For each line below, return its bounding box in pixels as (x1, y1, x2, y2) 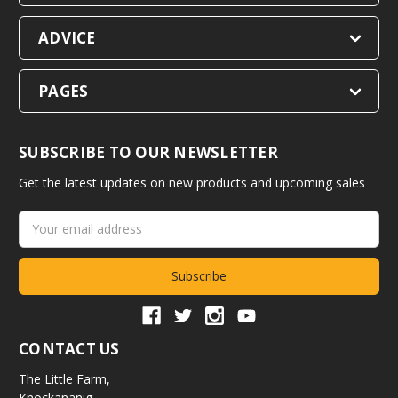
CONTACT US (19, 338, 120, 359)
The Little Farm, (19, 370, 110, 387)
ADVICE (38, 27, 96, 48)
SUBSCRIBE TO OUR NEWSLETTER (19, 141, 278, 163)
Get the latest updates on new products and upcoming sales (19, 173, 365, 191)
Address (19, 229, 65, 247)
